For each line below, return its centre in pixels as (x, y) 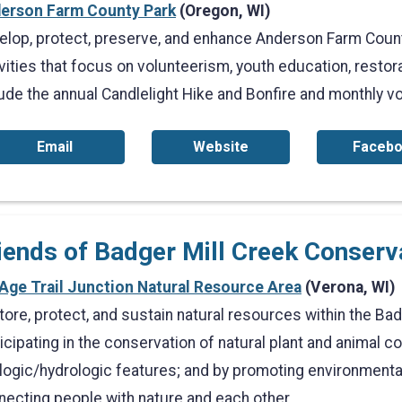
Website (220, 147)
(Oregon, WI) (223, 11)
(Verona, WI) (348, 287)
